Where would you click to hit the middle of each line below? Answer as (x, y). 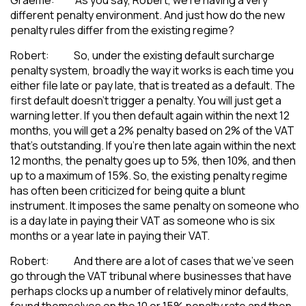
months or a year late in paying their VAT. (110, 235)
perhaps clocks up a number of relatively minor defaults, (150, 291)
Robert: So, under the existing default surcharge (142, 55)
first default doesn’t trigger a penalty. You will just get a (146, 100)
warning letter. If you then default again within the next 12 (150, 115)
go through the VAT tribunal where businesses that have (151, 276)
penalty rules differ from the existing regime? (122, 30)
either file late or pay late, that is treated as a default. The (153, 85)
